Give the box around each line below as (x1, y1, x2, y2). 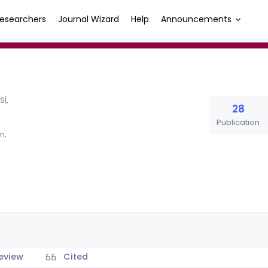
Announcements (161, 13, 232, 25)
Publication (217, 117, 260, 128)
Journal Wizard (58, 13, 119, 25)
